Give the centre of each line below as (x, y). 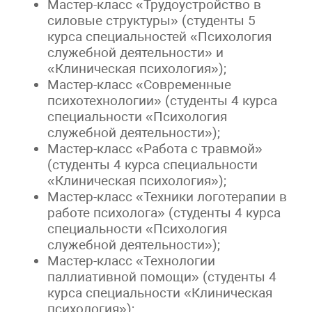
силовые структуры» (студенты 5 (152, 20)
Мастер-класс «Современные (140, 84)
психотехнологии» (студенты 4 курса (163, 100)
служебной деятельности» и (136, 52)
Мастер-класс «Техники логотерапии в (167, 196)
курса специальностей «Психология (160, 36)
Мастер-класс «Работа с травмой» (155, 148)
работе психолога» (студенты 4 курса (164, 212)
